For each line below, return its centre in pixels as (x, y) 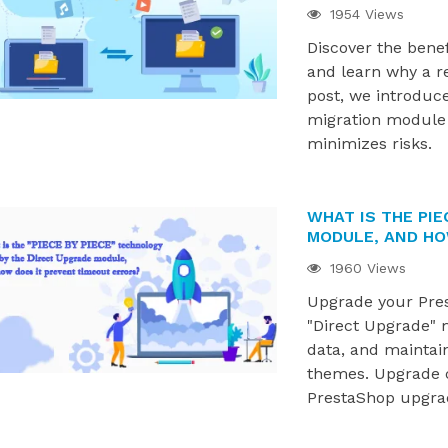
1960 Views (365, 268)
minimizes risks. (369, 143)
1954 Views (364, 14)
